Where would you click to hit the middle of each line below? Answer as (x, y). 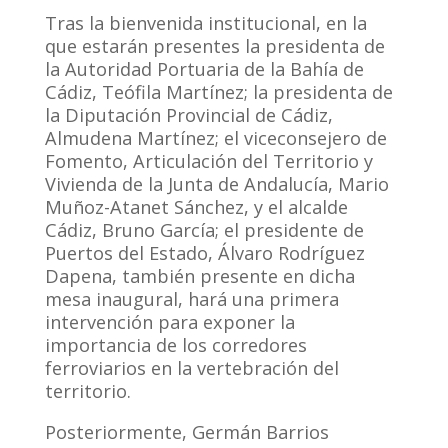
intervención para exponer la (169, 321)
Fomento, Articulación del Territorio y (208, 160)
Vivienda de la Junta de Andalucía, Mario (216, 183)
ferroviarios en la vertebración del (191, 367)
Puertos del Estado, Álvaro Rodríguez (204, 252)
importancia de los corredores (175, 344)
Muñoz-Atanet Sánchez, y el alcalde (196, 206)
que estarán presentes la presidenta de (214, 45)
